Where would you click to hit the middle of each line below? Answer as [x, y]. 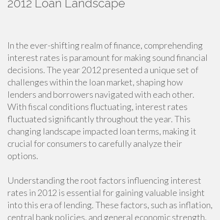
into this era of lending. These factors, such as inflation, [110, 205]
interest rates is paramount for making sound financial [108, 57]
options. [23, 156]
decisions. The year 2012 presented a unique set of [103, 70]
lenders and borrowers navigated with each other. [101, 94]
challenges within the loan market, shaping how [95, 82]
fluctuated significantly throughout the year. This [99, 119]
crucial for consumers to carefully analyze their [95, 143]
